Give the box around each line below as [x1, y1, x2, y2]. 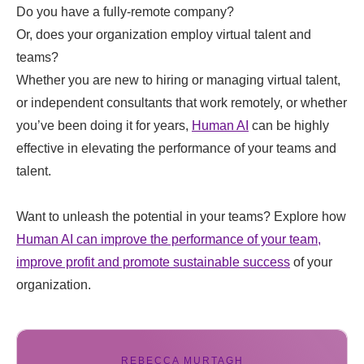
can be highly [249, 119, 329, 133]
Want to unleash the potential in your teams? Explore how [16, 210, 346, 224]
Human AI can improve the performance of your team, [16, 232, 321, 247]
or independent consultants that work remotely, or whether [16, 96, 347, 110]
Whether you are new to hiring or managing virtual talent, [16, 73, 340, 88]
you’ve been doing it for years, [16, 119, 192, 133]
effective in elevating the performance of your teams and [16, 141, 336, 156]
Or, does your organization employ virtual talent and [16, 28, 311, 42]
